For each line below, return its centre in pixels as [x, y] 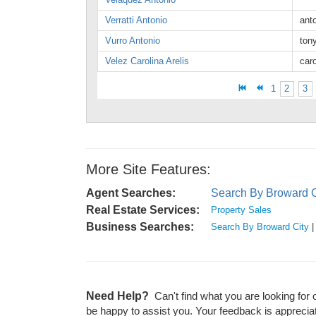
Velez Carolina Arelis [147, 61]
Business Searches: [140, 227]
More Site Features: [148, 169]
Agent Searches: [131, 193]
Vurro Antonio [133, 41]
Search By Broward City [260, 227]
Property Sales [241, 210]
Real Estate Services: [143, 210]
